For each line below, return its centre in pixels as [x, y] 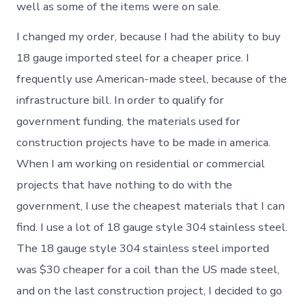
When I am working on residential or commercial [141, 163]
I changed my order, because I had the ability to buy [149, 36]
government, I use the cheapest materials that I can [151, 206]
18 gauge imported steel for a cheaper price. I [133, 57]
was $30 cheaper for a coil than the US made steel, [148, 269]
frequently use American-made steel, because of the [152, 79]
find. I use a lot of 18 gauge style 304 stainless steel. [152, 227]
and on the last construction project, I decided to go [150, 290]
